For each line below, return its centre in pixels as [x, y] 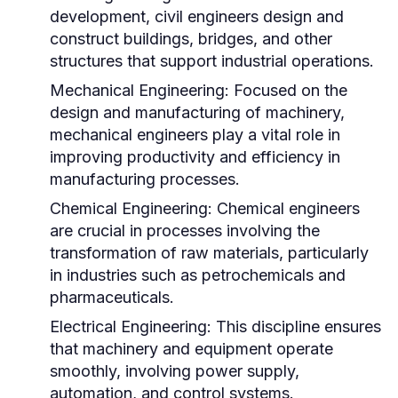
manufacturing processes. [145, 179]
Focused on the [288, 90]
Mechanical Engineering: [139, 90]
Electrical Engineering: [131, 326]
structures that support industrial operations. [212, 61]
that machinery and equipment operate [191, 349]
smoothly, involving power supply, [175, 371]
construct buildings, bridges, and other [191, 39]
